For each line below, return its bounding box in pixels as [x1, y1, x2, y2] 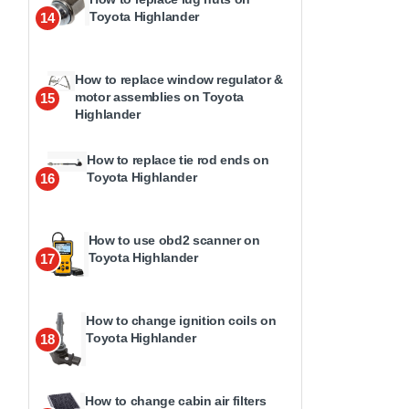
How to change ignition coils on [86, 313, 277, 328]
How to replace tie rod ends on [87, 152, 269, 167]
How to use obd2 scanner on [88, 233, 260, 247]
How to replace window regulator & [75, 72, 283, 87]
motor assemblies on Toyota [75, 89, 245, 104]
